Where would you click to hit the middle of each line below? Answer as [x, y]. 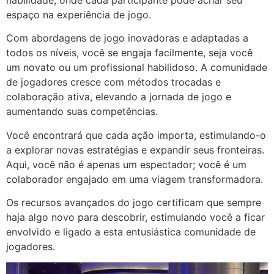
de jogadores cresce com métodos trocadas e [113, 82]
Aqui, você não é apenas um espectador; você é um [126, 164]
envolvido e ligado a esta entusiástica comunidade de [131, 231]
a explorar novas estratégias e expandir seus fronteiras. [135, 150]
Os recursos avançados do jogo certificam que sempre [134, 202]
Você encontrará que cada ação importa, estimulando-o [136, 135]
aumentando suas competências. [82, 112]
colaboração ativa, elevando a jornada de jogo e [119, 97]
